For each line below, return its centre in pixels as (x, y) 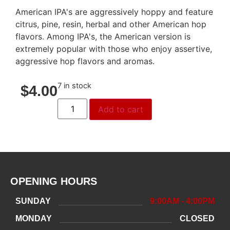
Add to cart (121, 110)
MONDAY (34, 219)
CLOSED (197, 219)
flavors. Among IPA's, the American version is (103, 37)
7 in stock (74, 85)
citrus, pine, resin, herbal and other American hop (111, 24)
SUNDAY (33, 201)
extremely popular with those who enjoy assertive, (114, 49)
